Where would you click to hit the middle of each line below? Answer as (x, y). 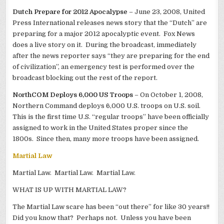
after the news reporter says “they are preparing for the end (111, 55)
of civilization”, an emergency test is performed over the (104, 66)
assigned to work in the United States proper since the (100, 127)
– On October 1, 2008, (168, 94)
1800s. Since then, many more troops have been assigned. (106, 138)
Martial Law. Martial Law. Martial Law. (74, 172)
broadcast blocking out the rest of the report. (85, 77)
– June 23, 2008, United (166, 11)
